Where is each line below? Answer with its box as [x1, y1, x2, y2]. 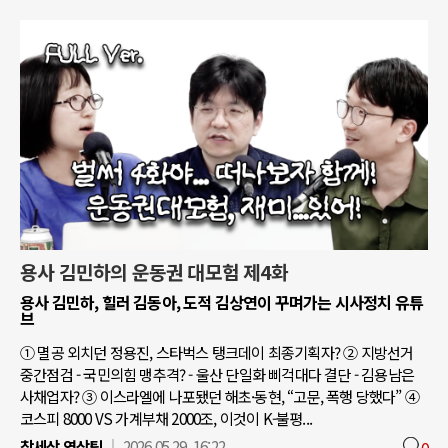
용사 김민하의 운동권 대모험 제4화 [20, 257, 288, 286]
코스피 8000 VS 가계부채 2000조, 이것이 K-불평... [20, 406, 312, 429]
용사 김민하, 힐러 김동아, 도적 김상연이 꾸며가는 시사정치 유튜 [20, 289, 424, 314]
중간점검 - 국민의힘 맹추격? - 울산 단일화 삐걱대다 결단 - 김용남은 [20, 362, 415, 385]
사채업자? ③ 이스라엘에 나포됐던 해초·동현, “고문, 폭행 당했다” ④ [20, 384, 420, 407]
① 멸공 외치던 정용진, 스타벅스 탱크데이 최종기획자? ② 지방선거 [20, 340, 414, 363]
